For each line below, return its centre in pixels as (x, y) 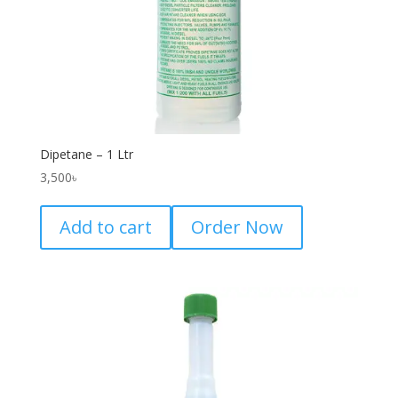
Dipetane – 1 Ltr (86, 155)
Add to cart (105, 227)
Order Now (237, 227)
